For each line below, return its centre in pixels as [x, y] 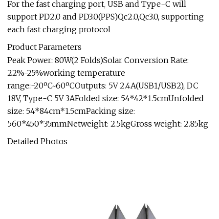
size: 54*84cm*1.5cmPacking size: [71, 111]
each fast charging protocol [59, 29]
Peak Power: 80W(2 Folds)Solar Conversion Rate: [98, 60]
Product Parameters [44, 47]
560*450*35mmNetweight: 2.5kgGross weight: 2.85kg [108, 124]
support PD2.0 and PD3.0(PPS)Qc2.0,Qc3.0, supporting [106, 17]
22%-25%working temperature [66, 73]
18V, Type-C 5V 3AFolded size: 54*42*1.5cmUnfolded [106, 98]
